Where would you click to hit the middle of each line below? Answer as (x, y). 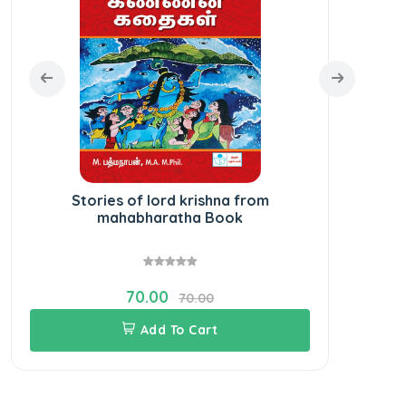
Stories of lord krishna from (170, 200)
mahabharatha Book (170, 217)
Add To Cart (179, 329)
